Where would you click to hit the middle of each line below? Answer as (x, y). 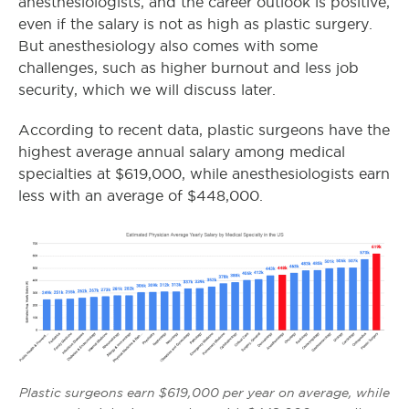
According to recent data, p (118, 130)
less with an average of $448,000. (141, 196)
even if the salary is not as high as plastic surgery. (195, 24)
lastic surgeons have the (304, 130)
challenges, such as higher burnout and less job (189, 68)
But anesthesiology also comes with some (168, 46)
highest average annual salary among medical (182, 152)
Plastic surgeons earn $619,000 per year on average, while (204, 392)
